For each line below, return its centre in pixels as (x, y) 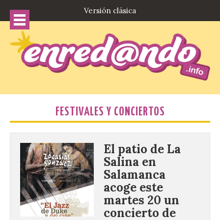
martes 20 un (141, 200)
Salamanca (135, 175)
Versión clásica (110, 11)
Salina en (130, 162)
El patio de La (142, 149)
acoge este (133, 188)
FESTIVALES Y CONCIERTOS (110, 112)
